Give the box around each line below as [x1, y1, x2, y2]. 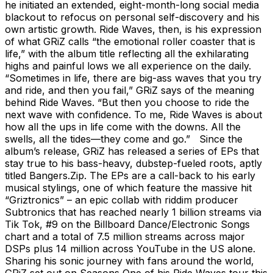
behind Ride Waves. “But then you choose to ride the [5, 96, 249, 108]
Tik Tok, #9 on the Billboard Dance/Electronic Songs [5, 218, 250, 230]
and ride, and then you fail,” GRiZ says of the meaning [5, 83, 254, 96]
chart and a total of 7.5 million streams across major [5, 230, 245, 243]
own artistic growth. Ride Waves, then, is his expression [5, 23, 261, 35]
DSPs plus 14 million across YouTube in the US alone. [5, 242, 261, 255]
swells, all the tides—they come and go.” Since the [5, 132, 243, 145]
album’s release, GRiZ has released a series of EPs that [5, 144, 259, 157]
